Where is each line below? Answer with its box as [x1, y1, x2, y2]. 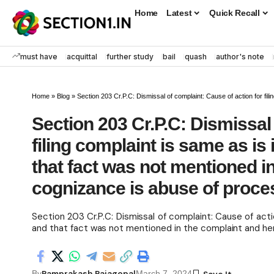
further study [106, 51, 154, 61]
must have [20, 51, 57, 61]
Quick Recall [209, 7, 260, 18]
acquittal [67, 51, 97, 61]
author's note [216, 51, 264, 61]
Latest [166, 7, 192, 18]
